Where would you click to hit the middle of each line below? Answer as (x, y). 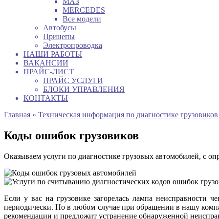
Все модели (82, 19)
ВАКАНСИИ (46, 63)
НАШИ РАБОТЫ (53, 54)
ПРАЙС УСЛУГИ (73, 80)
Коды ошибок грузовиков (71, 135)
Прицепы (59, 36)
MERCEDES (84, 10)
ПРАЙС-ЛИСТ (49, 72)
